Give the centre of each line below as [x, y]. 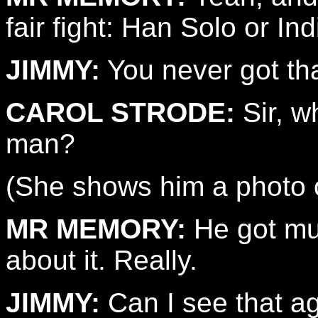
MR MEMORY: [96, 229]
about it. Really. [102, 260]
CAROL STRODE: [120, 113]
